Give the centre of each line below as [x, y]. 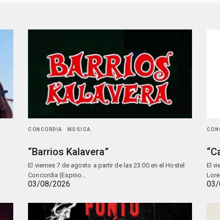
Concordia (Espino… [57, 175]
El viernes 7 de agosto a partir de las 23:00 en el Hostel [106, 165]
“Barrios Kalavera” [69, 151]
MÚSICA [79, 129]
